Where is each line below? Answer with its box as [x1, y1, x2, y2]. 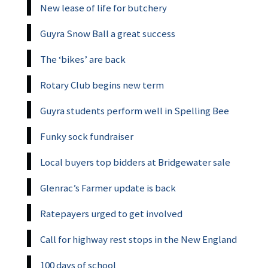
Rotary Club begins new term [40, 78, 164, 92]
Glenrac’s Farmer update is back [40, 181, 176, 194]
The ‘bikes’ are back [40, 52, 126, 66]
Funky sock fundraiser [40, 129, 133, 143]
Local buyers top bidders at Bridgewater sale [40, 155, 230, 169]
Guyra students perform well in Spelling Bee [40, 103, 229, 117]
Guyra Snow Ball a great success [40, 26, 175, 40]
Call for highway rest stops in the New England [40, 232, 237, 246]
